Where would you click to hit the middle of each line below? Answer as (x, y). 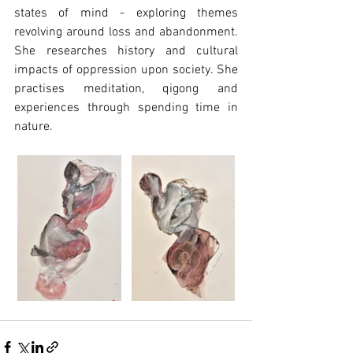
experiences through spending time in (126, 108)
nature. (33, 127)
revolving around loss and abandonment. (126, 32)
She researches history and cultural (126, 51)
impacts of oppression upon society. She (126, 70)
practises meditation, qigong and (126, 89)
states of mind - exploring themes (126, 13)
